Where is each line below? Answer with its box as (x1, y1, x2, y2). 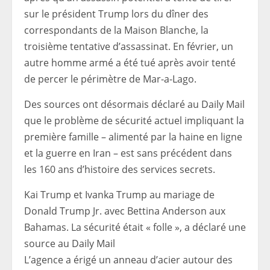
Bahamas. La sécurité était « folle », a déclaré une (24, 221, 246, 234)
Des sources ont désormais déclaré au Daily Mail (24, 98, 245, 111)
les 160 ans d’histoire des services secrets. (24, 163, 215, 176)
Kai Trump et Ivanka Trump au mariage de (24, 188, 215, 201)
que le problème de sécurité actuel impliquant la (24, 114, 244, 127)
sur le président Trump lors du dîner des (24, 7, 209, 20)
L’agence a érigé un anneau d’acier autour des (24, 253, 233, 266)
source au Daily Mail (24, 237, 115, 250)
